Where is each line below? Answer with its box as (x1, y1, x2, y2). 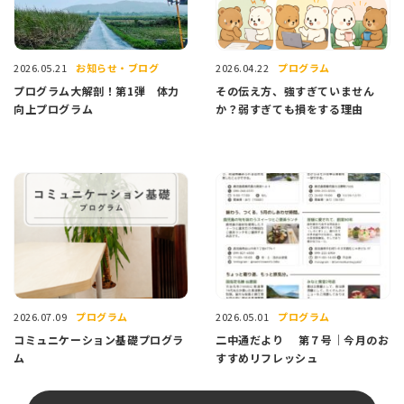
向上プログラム (14, 101, 94, 117)
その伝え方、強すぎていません (216, 83, 375, 99)
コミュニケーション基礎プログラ (14, 332, 184, 348)
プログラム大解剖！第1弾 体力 (14, 83, 179, 99)
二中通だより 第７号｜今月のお (216, 332, 390, 348)
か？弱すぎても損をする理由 (216, 101, 363, 117)
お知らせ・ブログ (76, 60, 160, 75)
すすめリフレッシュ (216, 350, 318, 366)
